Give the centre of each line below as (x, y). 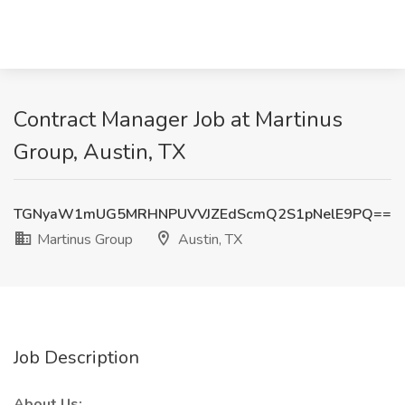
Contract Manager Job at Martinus (178, 119)
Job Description (76, 358)
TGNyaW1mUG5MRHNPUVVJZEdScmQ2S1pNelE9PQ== (202, 214)
